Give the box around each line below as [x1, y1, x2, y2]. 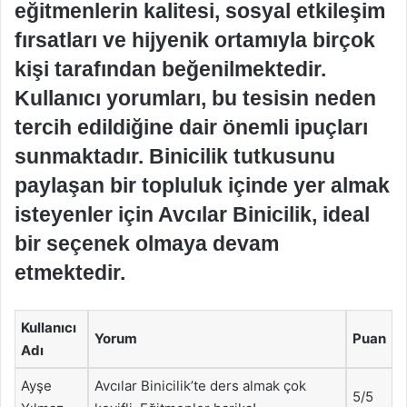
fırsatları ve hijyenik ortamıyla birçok [15, 28, 375, 52]
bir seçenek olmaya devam [15, 232, 279, 255]
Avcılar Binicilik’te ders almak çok [94, 377, 306, 394]
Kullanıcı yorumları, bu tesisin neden [15, 86, 376, 110]
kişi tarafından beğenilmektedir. [15, 57, 326, 81]
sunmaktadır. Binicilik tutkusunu [15, 144, 335, 168]
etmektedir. [15, 261, 125, 284]
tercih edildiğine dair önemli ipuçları [15, 115, 368, 139]
